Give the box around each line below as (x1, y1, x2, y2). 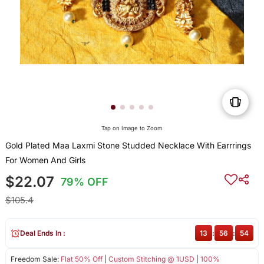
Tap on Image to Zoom (101, 125, 163, 132)
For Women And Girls (5, 155, 85, 166)
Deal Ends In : (19, 229, 65, 238)
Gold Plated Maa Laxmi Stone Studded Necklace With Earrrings (5, 140, 251, 151)
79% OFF (61, 176, 109, 189)
